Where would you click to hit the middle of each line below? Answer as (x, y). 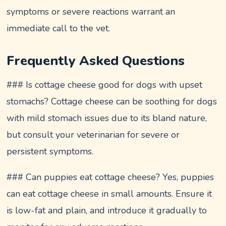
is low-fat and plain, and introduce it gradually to (107, 210)
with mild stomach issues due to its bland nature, (107, 118)
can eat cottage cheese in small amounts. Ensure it (109, 193)
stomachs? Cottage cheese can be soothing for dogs (112, 101)
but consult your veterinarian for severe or (93, 134)
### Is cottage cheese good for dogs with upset (105, 84)
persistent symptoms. (50, 151)
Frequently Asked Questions (96, 61)
